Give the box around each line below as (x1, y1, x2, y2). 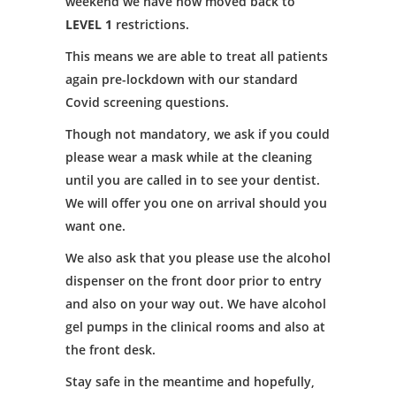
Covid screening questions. (65, 94, 229, 110)
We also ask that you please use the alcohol (65, 249, 331, 266)
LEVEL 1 (65, 16, 112, 33)
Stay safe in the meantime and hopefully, (65, 373, 315, 390)
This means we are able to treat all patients (65, 48, 328, 65)
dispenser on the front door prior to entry (65, 272, 322, 289)
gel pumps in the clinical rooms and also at (65, 318, 325, 335)
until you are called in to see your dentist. (65, 171, 320, 188)
